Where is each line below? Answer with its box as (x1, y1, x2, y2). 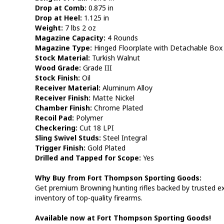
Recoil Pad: (34, 113, 74, 122)
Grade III (80, 63, 112, 72)
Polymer (73, 113, 103, 122)
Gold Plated (85, 143, 125, 152)
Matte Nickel (90, 93, 134, 102)
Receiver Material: (34, 83, 100, 92)
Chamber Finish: (34, 103, 92, 112)
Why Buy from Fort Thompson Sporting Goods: (34, 173, 201, 182)
